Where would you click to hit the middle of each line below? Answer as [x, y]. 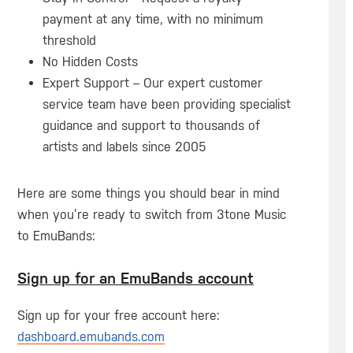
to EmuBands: [56, 236]
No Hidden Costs [90, 61]
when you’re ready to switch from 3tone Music [151, 214]
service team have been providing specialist [166, 104]
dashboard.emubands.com [91, 337]
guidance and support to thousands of [151, 125]
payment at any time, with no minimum [152, 19]
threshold [69, 40]
